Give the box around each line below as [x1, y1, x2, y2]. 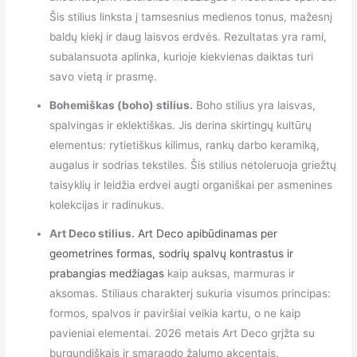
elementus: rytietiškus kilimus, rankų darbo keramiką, [49, 139, 320, 152]
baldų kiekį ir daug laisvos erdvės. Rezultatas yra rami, [49, 30, 328, 44]
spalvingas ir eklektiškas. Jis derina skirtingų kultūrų [49, 119, 312, 132]
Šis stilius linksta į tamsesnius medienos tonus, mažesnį [49, 10, 333, 24]
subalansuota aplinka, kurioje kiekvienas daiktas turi [49, 50, 314, 64]
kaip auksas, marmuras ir [164, 267, 296, 280]
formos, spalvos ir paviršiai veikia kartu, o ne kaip [49, 307, 301, 320]
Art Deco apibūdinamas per [138, 227, 278, 241]
